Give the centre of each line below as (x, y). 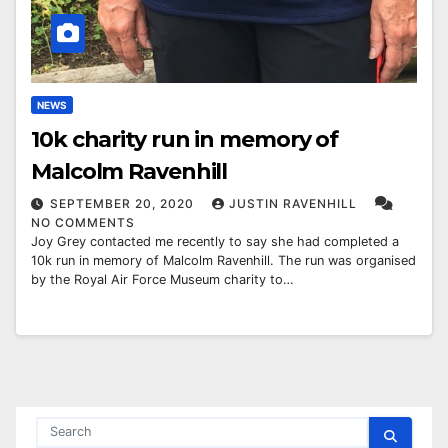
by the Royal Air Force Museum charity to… (162, 280)
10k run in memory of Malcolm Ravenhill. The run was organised (223, 261)
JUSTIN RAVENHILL (295, 204)
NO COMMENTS (83, 223)
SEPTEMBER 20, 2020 (124, 204)
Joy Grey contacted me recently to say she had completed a (215, 242)
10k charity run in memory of (185, 140)
